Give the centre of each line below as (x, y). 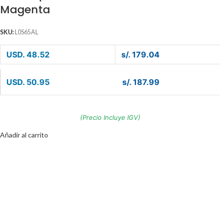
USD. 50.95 (28, 82)
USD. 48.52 (28, 54)
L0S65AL (27, 32)
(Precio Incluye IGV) (110, 117)
